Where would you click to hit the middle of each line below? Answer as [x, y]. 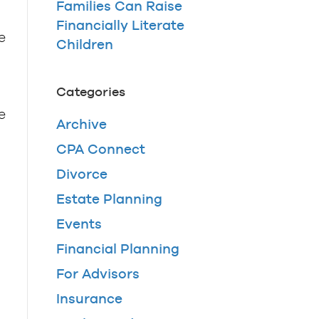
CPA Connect [100, 149]
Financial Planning [117, 249]
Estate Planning [109, 199]
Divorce [82, 174]
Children [84, 45]
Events [79, 224]
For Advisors [98, 274]
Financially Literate [120, 25]
